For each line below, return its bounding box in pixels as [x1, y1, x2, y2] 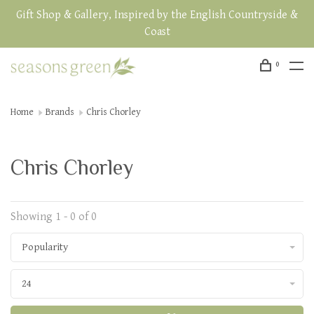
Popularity [22, 241, 68, 253]
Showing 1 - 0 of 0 [11, 210, 97, 224]
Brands [46, 107, 74, 118]
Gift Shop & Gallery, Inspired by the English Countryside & [16, 8, 298, 22]
